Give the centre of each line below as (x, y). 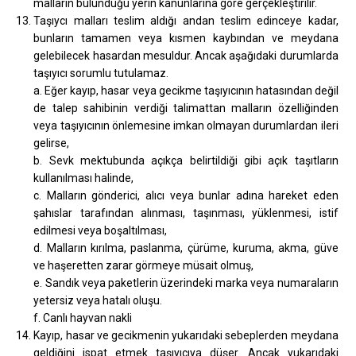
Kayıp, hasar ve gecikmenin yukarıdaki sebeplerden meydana (186, 335)
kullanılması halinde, (84, 178)
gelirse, (52, 143)
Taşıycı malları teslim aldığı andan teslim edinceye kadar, (186, 20)
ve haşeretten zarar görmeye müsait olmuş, (144, 265)
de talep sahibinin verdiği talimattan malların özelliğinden (186, 108)
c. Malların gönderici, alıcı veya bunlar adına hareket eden (186, 195)
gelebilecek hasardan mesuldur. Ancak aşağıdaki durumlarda (186, 55)
